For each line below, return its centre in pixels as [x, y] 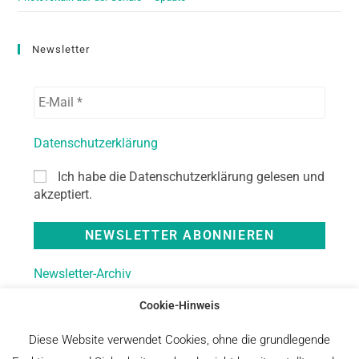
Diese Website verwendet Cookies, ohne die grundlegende [179, 340]
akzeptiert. [63, 194]
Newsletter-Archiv [83, 273]
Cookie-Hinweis [179, 305]
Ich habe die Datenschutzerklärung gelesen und [190, 176]
